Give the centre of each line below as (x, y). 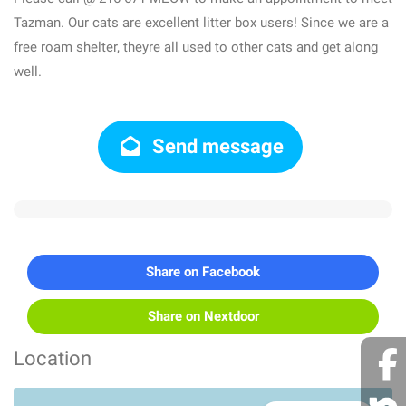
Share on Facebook (203, 272)
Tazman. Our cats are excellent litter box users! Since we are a (201, 23)
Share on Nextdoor (203, 316)
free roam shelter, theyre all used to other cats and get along (196, 47)
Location (53, 358)
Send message (216, 146)
